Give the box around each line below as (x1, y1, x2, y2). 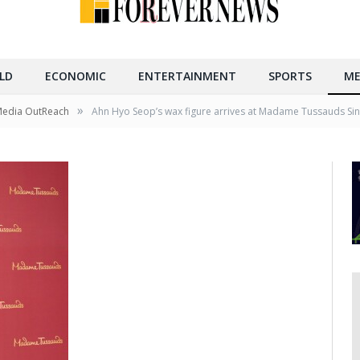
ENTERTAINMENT (138, 68, 236, 84)
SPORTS (268, 68, 312, 84)
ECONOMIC (45, 68, 106, 84)
